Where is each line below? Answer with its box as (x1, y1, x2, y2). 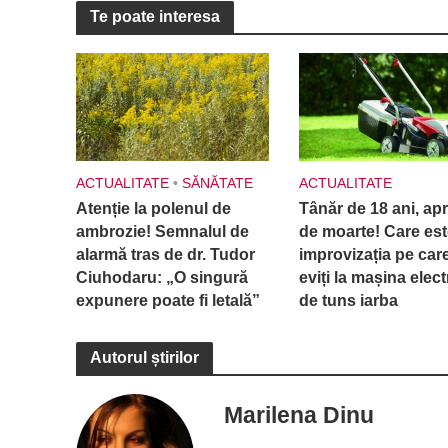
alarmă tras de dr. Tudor (75, 246, 255, 264)
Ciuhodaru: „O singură (75, 269, 248, 287)
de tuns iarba (298, 292, 398, 310)
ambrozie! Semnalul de (75, 223, 249, 241)
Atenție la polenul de (75, 200, 231, 218)
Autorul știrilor (89, 349, 199, 367)
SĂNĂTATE (181, 175, 253, 192)
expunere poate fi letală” (75, 292, 260, 310)
